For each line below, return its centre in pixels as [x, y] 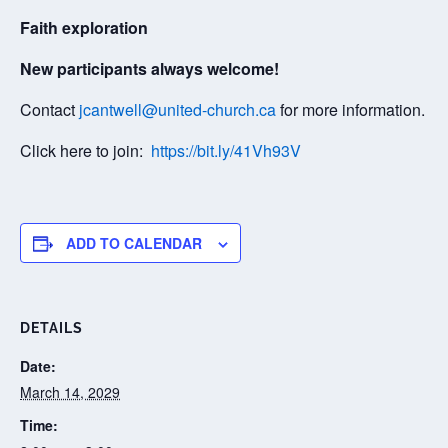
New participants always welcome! [149, 68]
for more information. [350, 109]
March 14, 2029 [70, 392]
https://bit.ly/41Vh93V [226, 150]
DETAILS [51, 328]
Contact [49, 109]
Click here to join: [85, 150]
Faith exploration [84, 27]
